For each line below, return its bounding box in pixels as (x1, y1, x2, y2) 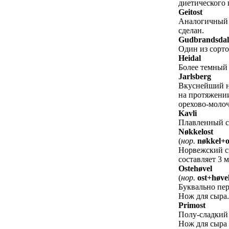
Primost (178, 201, 205, 210)
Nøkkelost (178, 127, 213, 136)
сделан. (178, 26, 204, 35)
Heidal (178, 54, 201, 63)
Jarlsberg (178, 72, 211, 81)
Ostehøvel (178, 164, 212, 173)
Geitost (178, 8, 202, 17)
